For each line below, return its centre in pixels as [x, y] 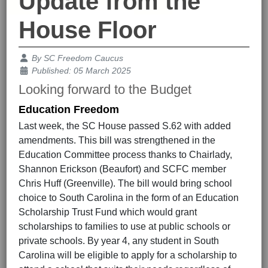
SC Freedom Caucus [83, 58]
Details [32, 58]
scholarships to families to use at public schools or [124, 227]
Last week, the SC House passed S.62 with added [125, 126]
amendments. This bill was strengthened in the [117, 141]
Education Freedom [69, 110]
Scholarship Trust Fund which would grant [108, 212]
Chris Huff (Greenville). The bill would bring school [125, 184]
